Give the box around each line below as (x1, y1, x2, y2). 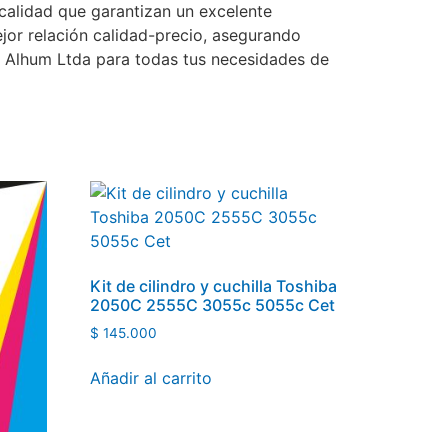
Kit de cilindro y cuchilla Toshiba (90, 276, 338, 297)
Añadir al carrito (90, 367, 213, 388)
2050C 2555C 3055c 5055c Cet (90, 295, 336, 316)
